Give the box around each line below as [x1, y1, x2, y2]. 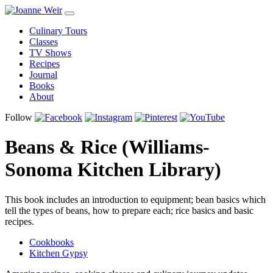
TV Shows [29, 48, 71, 58]
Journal [29, 69, 57, 80]
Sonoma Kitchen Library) [5, 158, 221, 181]
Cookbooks [29, 236, 74, 247]
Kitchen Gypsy [29, 247, 88, 258]
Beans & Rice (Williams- [5, 136, 210, 158]
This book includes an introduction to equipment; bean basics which [5, 194, 266, 205]
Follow [5, 112, 35, 122]
